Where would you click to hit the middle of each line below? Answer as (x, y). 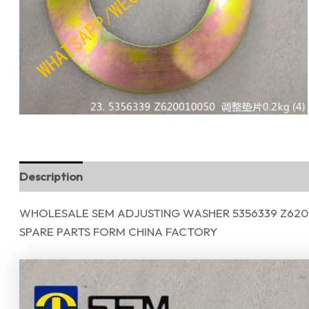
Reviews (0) (128, 176)
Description (51, 176)
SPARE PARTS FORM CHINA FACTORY (118, 231)
